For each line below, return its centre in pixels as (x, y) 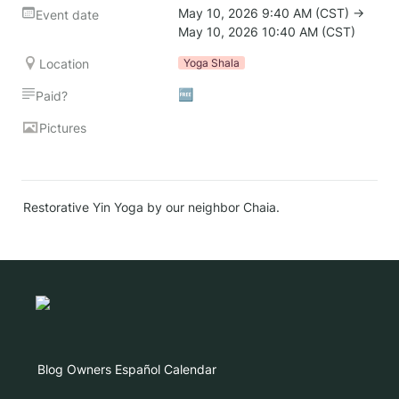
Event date (67, 15)
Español (138, 369)
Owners (89, 369)
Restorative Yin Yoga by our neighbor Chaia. (151, 207)
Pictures (63, 128)
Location (64, 64)
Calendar (190, 369)
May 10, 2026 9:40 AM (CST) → (271, 13)
